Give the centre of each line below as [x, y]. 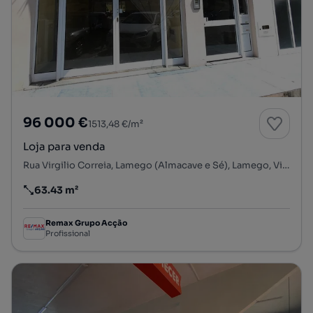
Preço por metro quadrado [88, 196]
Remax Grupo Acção [86, 223]
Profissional [68, 234]
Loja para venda [77, 146]
